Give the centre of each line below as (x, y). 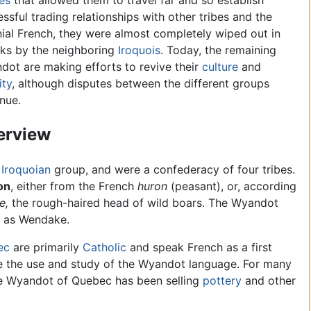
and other (269, 281)
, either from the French (74, 186)
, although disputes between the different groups (140, 84)
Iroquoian (26, 170)
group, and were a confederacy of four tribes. (173, 170)
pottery (222, 281)
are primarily (46, 247)
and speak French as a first (199, 247)
